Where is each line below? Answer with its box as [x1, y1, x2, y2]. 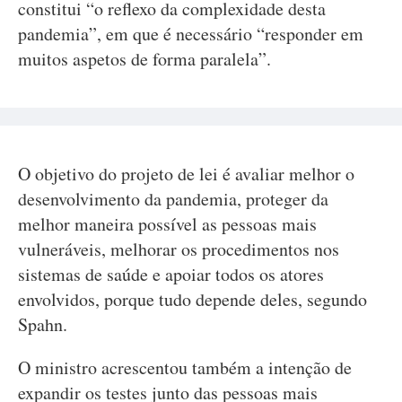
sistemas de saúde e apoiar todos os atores [18, 262, 324, 286]
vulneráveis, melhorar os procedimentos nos [18, 237, 339, 261]
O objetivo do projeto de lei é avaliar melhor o [18, 162, 354, 186]
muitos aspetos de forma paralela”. [18, 47, 271, 71]
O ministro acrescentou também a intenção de [18, 355, 352, 380]
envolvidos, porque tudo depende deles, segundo [18, 287, 367, 311]
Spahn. [18, 312, 67, 336]
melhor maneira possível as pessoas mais [18, 212, 317, 236]
